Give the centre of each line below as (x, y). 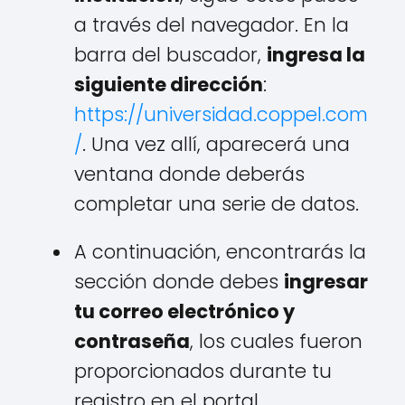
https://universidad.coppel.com (221, 115)
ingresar (326, 282)
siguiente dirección (169, 85)
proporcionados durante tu (203, 372)
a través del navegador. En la (212, 25)
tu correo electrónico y (184, 312)
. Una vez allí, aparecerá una (216, 145)
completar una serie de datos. (217, 204)
